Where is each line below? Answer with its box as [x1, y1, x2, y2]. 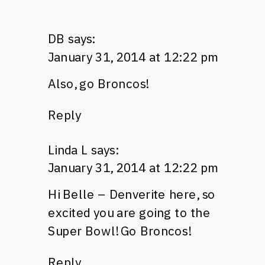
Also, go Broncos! [48, 75, 148, 91]
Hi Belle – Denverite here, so [48, 186, 215, 202]
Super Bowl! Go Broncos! [48, 222, 190, 239]
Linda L [48, 141, 88, 157]
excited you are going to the [48, 204, 211, 221]
